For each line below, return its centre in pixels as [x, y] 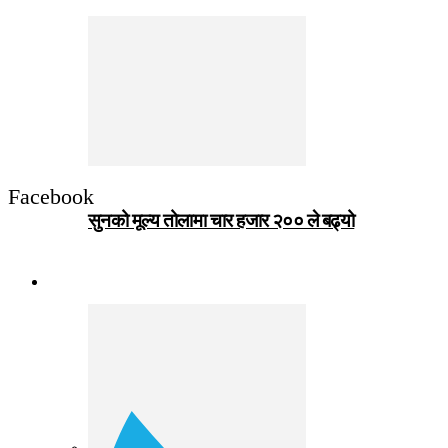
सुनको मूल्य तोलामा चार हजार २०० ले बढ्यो [221, 221]
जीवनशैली [84, 281]
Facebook [51, 196]
